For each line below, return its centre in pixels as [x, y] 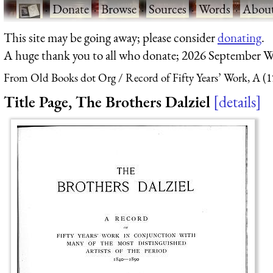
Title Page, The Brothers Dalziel [107, 101]
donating [239, 37]
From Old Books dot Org [60, 78]
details [237, 101]
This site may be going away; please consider [111, 37]
